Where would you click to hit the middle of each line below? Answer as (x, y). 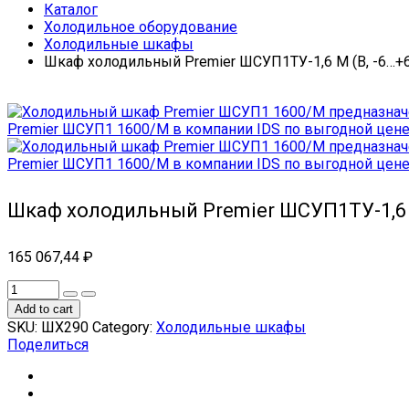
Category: (124, 328)
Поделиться (48, 345)
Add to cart (44, 309)
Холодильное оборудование (141, 26)
